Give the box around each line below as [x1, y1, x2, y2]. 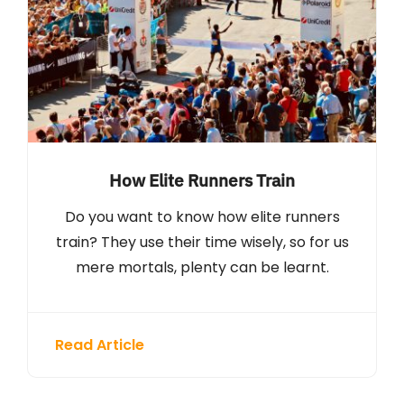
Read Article [54, 334, 144, 355]
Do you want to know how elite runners [64, 206, 340, 227]
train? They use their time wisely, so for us [55, 231, 349, 252]
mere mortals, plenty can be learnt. [75, 256, 329, 278]
